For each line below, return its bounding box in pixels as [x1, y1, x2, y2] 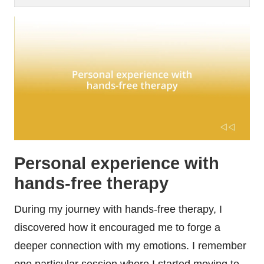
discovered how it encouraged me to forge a [14, 222, 220, 234]
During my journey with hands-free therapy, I [14, 203, 222, 216]
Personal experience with [14, 154, 219, 173]
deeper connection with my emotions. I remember [14, 240, 246, 252]
